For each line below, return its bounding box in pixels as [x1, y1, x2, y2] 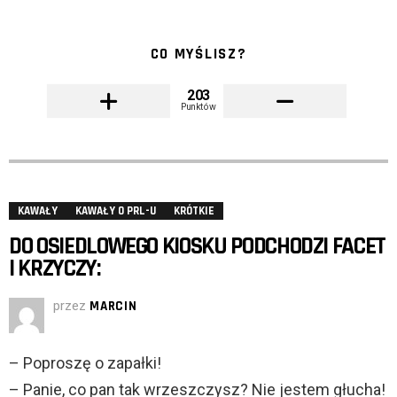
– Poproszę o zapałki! [9, 354, 161, 373]
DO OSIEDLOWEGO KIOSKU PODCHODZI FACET [9, 231, 386, 262]
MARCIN [90, 298, 137, 315]
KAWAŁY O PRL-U [75, 204, 156, 219]
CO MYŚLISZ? [150, 44, 247, 65]
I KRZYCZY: [9, 253, 100, 284]
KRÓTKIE [174, 204, 214, 219]
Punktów [181, 101, 216, 113]
